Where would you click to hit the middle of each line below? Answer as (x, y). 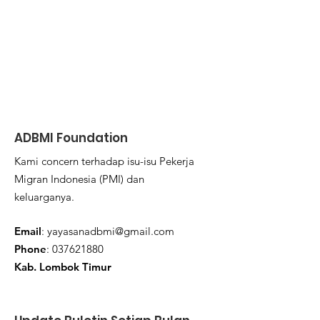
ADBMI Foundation (71, 138)
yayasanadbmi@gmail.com (111, 231)
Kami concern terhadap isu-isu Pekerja (104, 161)
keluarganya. (44, 197)
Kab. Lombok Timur (63, 267)
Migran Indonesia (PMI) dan (79, 179)
